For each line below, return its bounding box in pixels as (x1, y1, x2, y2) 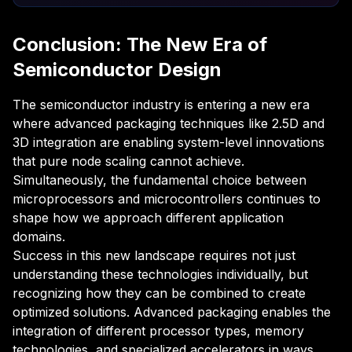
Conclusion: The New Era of (13, 33, 267, 56)
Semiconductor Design (13, 58, 222, 81)
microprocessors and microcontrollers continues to (13, 191, 321, 207)
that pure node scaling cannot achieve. (13, 153, 244, 169)
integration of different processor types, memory (13, 323, 304, 339)
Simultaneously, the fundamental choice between (13, 172, 306, 188)
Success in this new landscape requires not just (13, 247, 295, 263)
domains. (13, 229, 65, 244)
